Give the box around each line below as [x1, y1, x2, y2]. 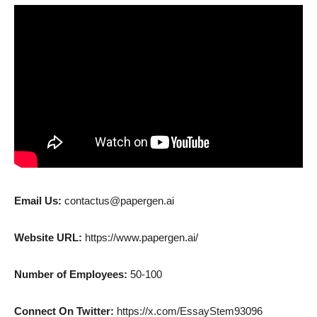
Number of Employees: [14, 267, 130, 280]
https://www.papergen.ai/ [82, 231, 198, 243]
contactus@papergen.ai [64, 194, 174, 207]
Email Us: [14, 194, 64, 207]
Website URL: [14, 231, 82, 243]
